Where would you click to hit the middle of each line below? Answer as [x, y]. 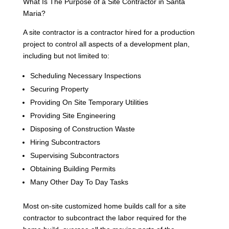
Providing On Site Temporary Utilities [89, 102]
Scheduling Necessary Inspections [85, 75]
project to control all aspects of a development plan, [106, 44]
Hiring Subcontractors [65, 142]
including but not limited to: [66, 55]
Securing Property [59, 89]
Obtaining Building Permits [73, 168]
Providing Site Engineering [73, 115]
